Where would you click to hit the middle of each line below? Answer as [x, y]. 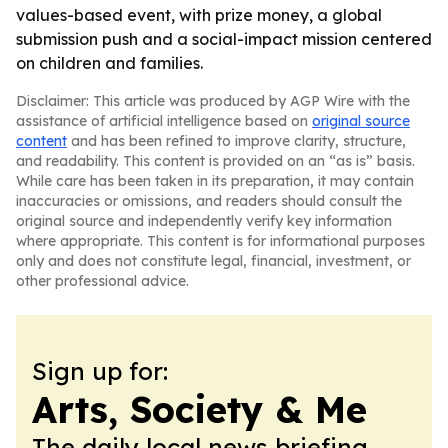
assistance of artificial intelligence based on [164, 121]
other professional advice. [102, 281]
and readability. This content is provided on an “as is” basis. [215, 161]
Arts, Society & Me [199, 409]
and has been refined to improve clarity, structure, [236, 141]
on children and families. [109, 63]
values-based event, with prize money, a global [199, 15]
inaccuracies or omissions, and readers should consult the [209, 201]
